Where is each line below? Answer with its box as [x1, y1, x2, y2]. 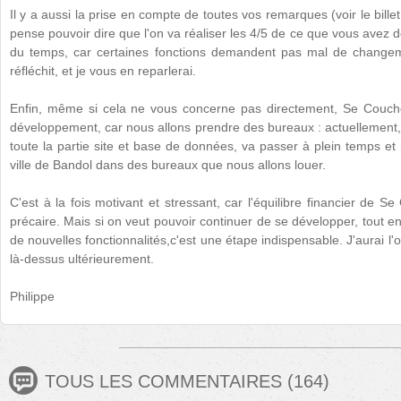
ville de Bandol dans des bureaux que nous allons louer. [10, 158, 326, 172]
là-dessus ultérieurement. [10, 252, 154, 266]
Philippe [10, 289, 55, 303]
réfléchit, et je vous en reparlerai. [10, 64, 196, 78]
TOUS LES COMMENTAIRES [45, 371, 287, 391]
